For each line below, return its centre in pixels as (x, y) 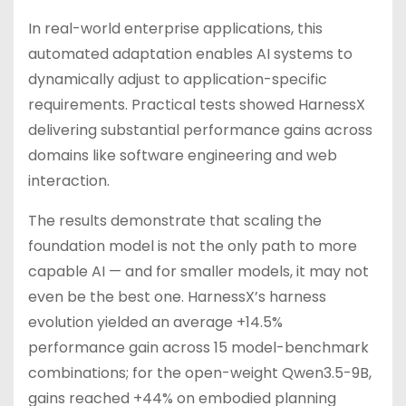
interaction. (71, 181)
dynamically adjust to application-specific (178, 79)
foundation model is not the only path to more (193, 246)
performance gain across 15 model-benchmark (198, 348)
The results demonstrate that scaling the (175, 221)
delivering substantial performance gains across (200, 130)
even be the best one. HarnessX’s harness (177, 297)
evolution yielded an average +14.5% (155, 322)
